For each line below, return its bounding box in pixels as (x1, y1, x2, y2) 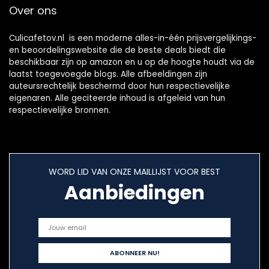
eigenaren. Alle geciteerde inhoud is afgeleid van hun (9, 92, 225, 104)
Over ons (9, 3, 57, 19)
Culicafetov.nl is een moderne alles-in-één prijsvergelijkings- (9, 32, 256, 44)
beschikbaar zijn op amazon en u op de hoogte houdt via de (9, 56, 255, 68)
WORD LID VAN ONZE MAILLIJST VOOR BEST (49, 166, 220, 178)
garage (146, 15, 181, 29)
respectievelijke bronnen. (9, 104, 110, 116)
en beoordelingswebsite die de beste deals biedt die (9, 44, 226, 56)
